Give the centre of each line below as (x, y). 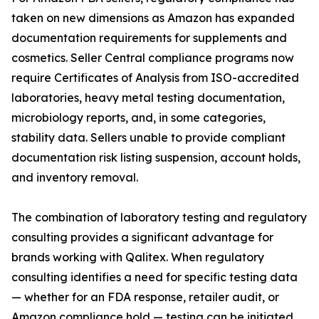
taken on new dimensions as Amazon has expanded (153, 18)
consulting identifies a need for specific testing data (155, 277)
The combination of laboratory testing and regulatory (159, 218)
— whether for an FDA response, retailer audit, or (145, 297)
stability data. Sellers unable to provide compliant (148, 138)
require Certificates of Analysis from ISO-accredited (155, 78)
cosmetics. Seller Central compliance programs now (153, 58)
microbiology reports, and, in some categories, (138, 118)
